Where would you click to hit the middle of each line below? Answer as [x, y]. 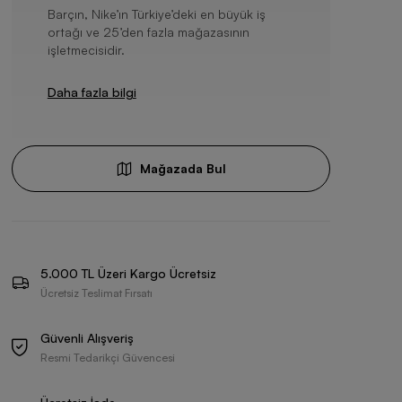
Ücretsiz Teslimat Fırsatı [96, 293]
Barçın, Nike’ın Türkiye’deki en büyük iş [156, 14]
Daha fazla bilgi [92, 92]
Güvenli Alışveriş [87, 338]
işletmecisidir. [86, 50]
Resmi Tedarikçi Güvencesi [107, 358]
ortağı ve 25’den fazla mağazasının [148, 32]
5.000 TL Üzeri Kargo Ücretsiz [128, 273]
